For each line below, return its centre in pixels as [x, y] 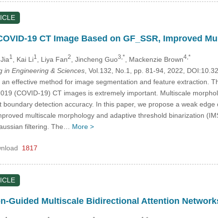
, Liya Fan [52, 59]
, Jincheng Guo [94, 59]
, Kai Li [23, 59]
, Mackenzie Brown [154, 59]
